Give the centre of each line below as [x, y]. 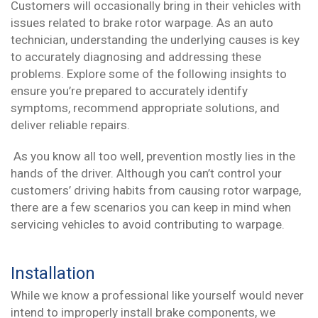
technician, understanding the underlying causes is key [155, 40]
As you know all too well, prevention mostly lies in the [154, 157]
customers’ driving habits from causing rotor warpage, [156, 191]
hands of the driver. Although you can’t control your [146, 174]
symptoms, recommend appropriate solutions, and [145, 108]
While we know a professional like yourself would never [157, 296]
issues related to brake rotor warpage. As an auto [142, 23]
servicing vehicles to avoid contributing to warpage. [148, 225]
